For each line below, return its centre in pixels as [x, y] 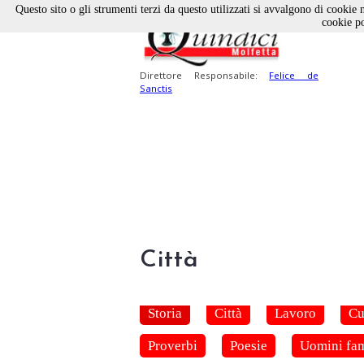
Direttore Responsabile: [205, 76]
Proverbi [173, 345]
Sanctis [156, 89]
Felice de [294, 76]
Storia [165, 313]
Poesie [249, 345]
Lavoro [295, 313]
